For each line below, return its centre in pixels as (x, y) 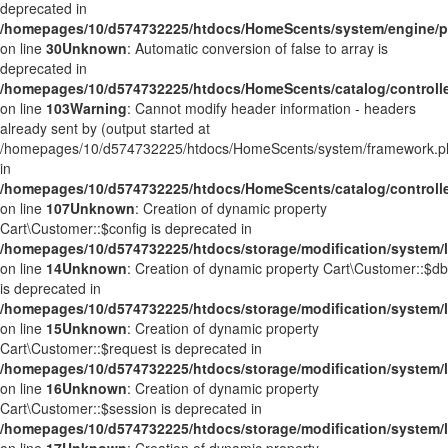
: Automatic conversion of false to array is (257, 48)
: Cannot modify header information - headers (271, 108)
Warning (98, 108)
